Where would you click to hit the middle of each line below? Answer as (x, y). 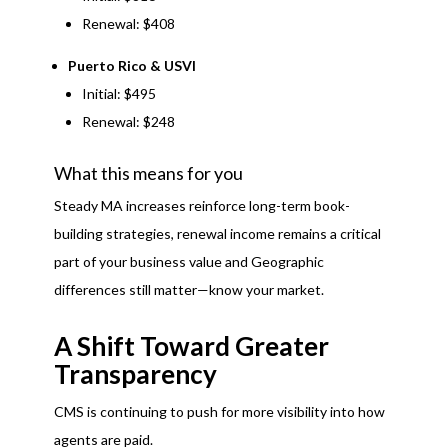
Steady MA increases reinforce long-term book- (201, 206)
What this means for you (148, 173)
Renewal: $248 (128, 122)
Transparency (135, 374)
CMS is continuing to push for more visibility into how (219, 412)
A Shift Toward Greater (191, 346)
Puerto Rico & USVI (131, 66)
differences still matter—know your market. (188, 290)
